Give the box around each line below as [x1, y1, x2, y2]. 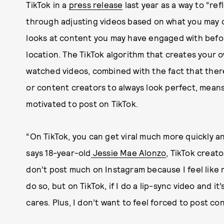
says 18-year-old [26, 147, 91, 157]
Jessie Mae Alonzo [90, 147, 166, 157]
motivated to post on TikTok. [26, 98, 138, 108]
